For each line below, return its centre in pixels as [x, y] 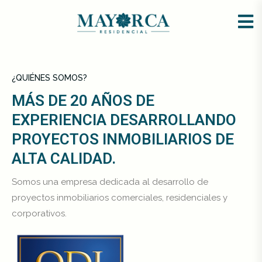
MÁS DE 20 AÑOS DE [83, 101]
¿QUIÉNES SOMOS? [49, 78]
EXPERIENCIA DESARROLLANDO [124, 120]
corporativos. [39, 213]
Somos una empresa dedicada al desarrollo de [110, 182]
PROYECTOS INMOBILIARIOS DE [123, 139]
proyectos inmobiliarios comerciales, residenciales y [120, 198]
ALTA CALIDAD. [64, 158]
